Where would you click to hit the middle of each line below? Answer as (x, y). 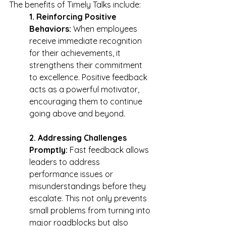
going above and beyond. (77, 114)
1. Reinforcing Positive (74, 17)
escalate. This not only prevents (89, 199)
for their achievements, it (76, 53)
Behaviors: (50, 29)
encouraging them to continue (87, 102)
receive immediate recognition (87, 41)
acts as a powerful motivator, (85, 90)
